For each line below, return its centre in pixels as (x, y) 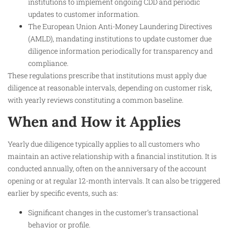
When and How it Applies (94, 121)
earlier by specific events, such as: (63, 193)
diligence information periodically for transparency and (120, 51)
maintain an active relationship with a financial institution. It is (112, 156)
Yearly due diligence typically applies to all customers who (104, 144)
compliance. (48, 63)
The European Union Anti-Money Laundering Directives (120, 27)
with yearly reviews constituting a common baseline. (96, 100)
